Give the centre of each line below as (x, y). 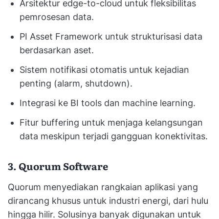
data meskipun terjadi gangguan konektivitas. (114, 136)
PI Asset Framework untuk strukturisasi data (111, 36)
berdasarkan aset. (57, 50)
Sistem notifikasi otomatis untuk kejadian (104, 69)
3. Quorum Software (58, 165)
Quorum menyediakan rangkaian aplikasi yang (103, 187)
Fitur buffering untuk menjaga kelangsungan (111, 122)
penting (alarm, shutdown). (76, 83)
